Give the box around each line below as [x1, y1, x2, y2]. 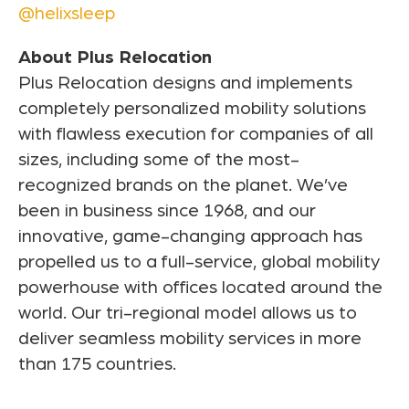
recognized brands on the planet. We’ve [18, 176, 348, 195]
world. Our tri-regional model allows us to [18, 304, 357, 323]
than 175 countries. [18, 355, 176, 374]
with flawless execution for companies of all [18, 125, 373, 144]
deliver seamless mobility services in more [18, 330, 362, 349]
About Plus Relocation [18, 48, 212, 68]
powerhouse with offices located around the [18, 278, 383, 298]
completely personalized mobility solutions [18, 100, 366, 119]
